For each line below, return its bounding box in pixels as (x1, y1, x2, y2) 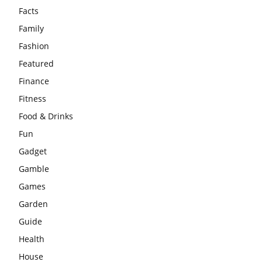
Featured (19, 57, 54, 69)
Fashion (19, 40, 49, 51)
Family (19, 22, 44, 34)
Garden (19, 198, 48, 209)
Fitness (19, 92, 46, 104)
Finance (19, 75, 49, 87)
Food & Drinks (19, 110, 73, 122)
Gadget (19, 145, 47, 157)
